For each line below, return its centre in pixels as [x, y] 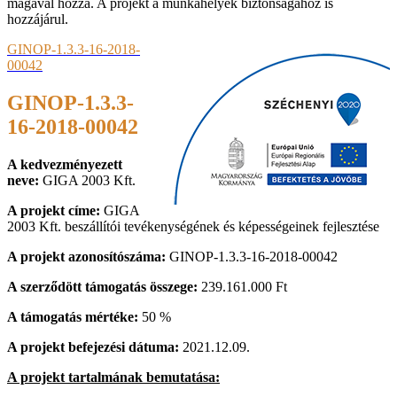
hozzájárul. [38, 19]
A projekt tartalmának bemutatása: [113, 378]
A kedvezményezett [65, 165]
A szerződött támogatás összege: [102, 287]
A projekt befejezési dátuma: [95, 347]
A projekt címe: [55, 211]
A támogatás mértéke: [73, 317]
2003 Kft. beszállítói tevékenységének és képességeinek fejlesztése [193, 227]
